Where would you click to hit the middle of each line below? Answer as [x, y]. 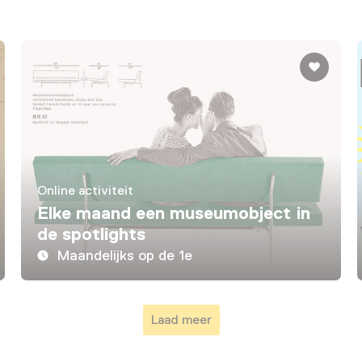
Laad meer [181, 320]
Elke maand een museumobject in [173, 213]
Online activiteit [85, 191]
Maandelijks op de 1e [125, 256]
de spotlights [91, 234]
